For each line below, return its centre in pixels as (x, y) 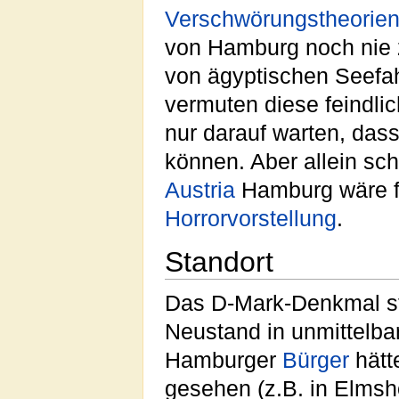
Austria (200, 190)
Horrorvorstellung (251, 218)
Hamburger (224, 361)
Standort (219, 261)
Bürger (316, 361)
